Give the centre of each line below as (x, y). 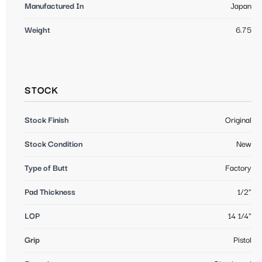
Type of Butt (46, 168)
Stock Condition (54, 144)
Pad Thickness (50, 192)
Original (238, 120)
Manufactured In (54, 6)
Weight (37, 30)
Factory (238, 168)
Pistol (242, 240)
